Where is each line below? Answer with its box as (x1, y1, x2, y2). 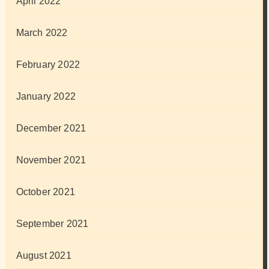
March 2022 (16, 28, 68, 38)
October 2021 (16, 187, 75, 198)
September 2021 (16, 219, 89, 229)
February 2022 (16, 59, 80, 70)
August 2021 (16, 250, 71, 261)
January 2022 (16, 91, 76, 102)
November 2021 (16, 155, 86, 166)
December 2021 (16, 123, 86, 134)
